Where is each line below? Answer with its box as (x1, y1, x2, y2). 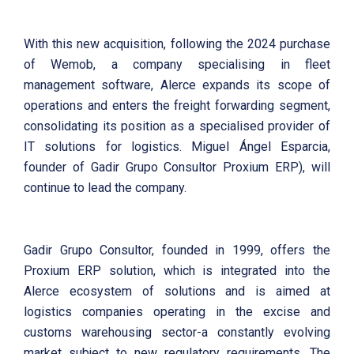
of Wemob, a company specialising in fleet (24, 56, 330, 72)
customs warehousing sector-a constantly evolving (24, 324, 330, 340)
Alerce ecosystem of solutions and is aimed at (24, 283, 330, 299)
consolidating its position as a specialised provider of (24, 118, 330, 134)
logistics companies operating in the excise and (24, 303, 330, 319)
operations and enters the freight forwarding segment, (24, 97, 330, 113)
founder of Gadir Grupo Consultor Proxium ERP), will (24, 159, 330, 175)
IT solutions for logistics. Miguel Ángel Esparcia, (24, 138, 330, 154)
